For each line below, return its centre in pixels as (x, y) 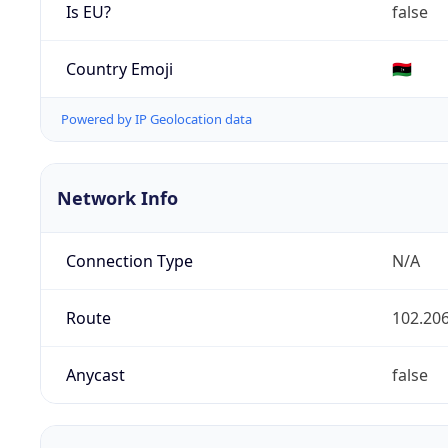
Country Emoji (119, 68)
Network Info (117, 198)
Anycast (95, 375)
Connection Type (129, 261)
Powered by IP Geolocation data (156, 119)
